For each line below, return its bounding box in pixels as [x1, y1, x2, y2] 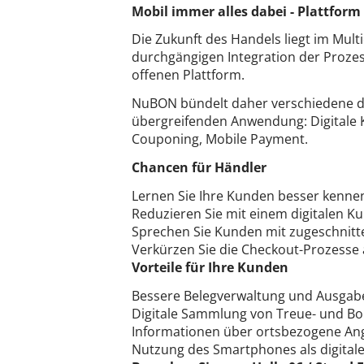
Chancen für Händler [132, 158, 266, 176]
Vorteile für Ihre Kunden [132, 258, 288, 276]
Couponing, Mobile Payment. [132, 130, 308, 149]
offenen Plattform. [132, 66, 245, 84]
